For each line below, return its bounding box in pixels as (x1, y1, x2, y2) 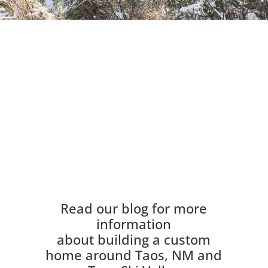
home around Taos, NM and (45, 245, 223, 264)
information (96, 214, 172, 233)
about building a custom (57, 230, 211, 248)
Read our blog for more (60, 199, 208, 217)
